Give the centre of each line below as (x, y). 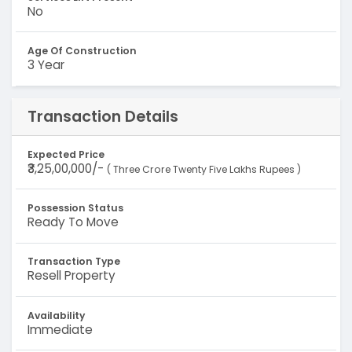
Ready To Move (73, 222)
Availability (56, 315)
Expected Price (66, 154)
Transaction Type (73, 262)
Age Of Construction (82, 51)
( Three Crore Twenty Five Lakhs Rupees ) (203, 169)
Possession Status (75, 207)
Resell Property (71, 276)
